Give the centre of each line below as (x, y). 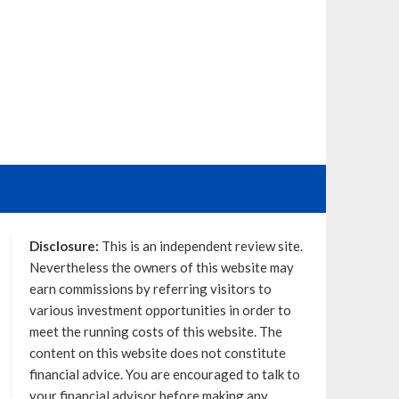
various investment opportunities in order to (160, 310)
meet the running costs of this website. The (155, 331)
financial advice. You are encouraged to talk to (164, 374)
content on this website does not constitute (157, 353)
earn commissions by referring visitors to (150, 289)
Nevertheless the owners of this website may (161, 267)
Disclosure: (64, 246)
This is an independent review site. (200, 246)
